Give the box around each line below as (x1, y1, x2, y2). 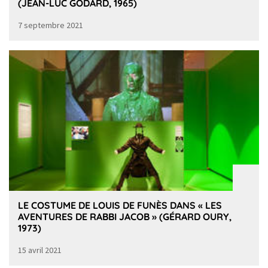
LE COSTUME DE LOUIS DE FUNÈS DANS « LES (18, 199, 222, 212)
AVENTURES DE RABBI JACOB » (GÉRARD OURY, (18, 211, 232, 223)
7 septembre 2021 (18, 19, 83, 31)
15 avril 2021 (18, 245, 62, 256)
